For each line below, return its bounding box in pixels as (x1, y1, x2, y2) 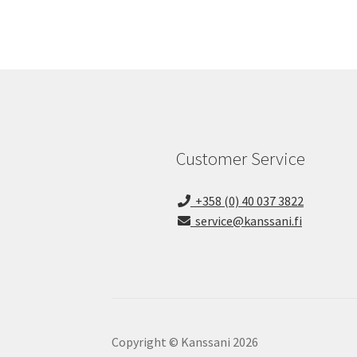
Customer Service (175, 147, 305, 170)
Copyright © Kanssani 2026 (112, 333, 259, 350)
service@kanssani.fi (190, 212, 302, 229)
